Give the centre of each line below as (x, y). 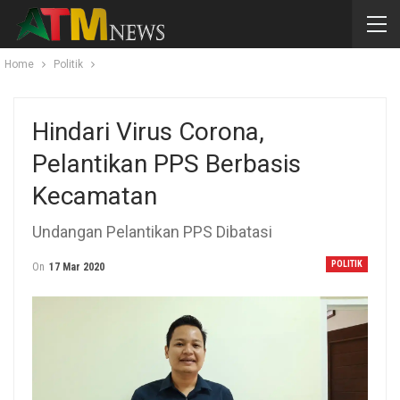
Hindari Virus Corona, (148, 132)
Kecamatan (95, 196)
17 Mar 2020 (77, 267)
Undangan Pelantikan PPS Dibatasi (152, 232)
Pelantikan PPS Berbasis (167, 164)
